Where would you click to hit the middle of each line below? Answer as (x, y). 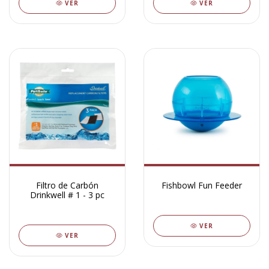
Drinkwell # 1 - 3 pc (67, 195)
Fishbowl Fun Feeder (202, 185)
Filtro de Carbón (67, 185)
